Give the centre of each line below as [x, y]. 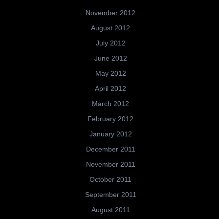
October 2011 [110, 179]
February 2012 [110, 119]
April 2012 [110, 88]
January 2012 [110, 134]
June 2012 [110, 58]
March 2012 [110, 104]
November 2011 [110, 164]
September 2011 [110, 195]
